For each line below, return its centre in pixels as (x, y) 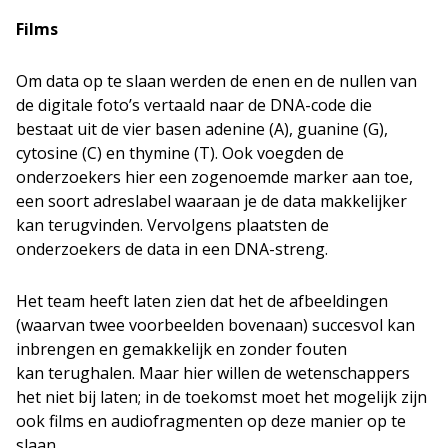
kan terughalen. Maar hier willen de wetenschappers (213, 372)
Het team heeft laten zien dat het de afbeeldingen (202, 300)
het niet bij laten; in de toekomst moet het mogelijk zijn (221, 396)
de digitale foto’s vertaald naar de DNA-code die (194, 104)
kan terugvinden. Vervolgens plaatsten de (172, 224)
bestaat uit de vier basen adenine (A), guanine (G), (202, 128)
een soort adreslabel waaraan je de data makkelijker (211, 200)
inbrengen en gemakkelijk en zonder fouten (181, 348)
